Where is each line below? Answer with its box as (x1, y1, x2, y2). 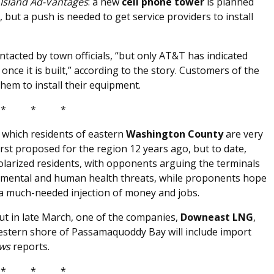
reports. (10, 240, 50, 254)
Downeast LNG (180, 210, 253, 224)
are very (223, 127, 263, 141)
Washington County (126, 127, 223, 141)
